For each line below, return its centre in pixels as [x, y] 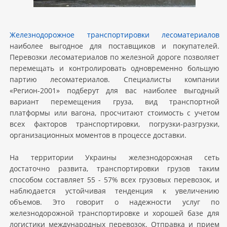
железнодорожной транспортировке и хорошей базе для [115, 213]
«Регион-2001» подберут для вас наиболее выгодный [115, 90]
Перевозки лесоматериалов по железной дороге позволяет [115, 57]
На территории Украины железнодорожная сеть [115, 157]
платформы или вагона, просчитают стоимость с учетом [115, 113]
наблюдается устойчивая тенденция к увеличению [115, 191]
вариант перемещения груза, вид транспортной [115, 102]
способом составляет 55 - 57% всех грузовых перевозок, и [115, 180]
